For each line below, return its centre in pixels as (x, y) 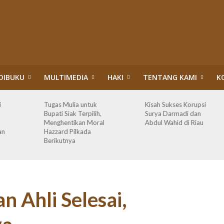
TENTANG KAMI (170, 77)
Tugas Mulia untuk (70, 104)
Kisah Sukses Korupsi (176, 104)
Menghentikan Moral (74, 122)
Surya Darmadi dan (173, 113)
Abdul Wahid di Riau (174, 122)
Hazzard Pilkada (67, 131)
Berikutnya (59, 140)
